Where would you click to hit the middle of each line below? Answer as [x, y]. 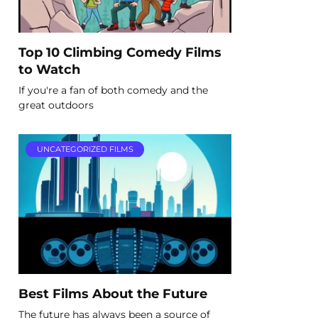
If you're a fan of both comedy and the [113, 90]
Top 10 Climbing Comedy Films [120, 52]
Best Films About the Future [113, 293]
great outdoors [56, 105]
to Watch [49, 69]
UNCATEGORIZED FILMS [85, 149]
